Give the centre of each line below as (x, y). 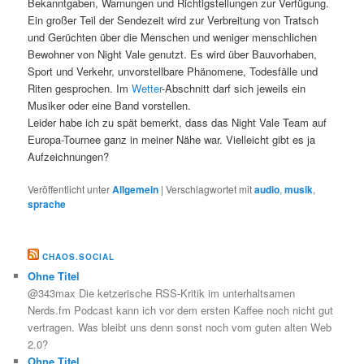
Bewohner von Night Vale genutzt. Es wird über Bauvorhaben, (173, 54)
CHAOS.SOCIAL (79, 256)
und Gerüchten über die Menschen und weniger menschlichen (173, 37)
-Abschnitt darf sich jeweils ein (234, 89)
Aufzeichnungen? (69, 157)
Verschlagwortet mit (209, 189)
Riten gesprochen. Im (80, 89)
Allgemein (136, 190)
